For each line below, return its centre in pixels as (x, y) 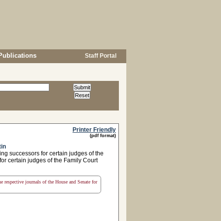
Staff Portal (100, 56)
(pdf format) (103, 136)
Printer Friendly (94, 130)
